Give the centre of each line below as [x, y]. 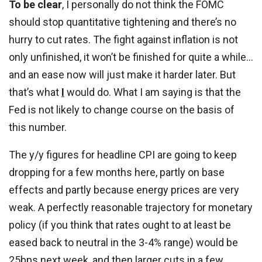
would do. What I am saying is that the [153, 92]
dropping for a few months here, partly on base [117, 173]
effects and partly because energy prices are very [124, 190]
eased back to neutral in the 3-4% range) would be [123, 243]
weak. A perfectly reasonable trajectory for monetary [131, 208]
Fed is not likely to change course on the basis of [122, 110]
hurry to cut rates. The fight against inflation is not [123, 40]
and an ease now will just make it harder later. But [122, 75]
